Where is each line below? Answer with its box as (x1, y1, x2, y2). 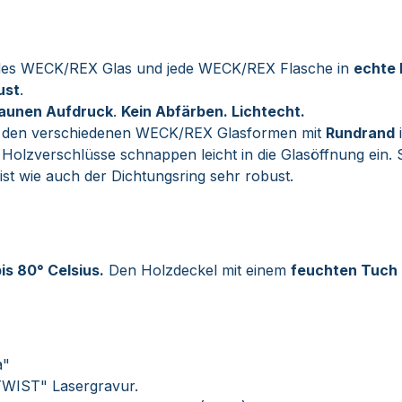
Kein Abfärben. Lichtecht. (121, 102, 305, 120)
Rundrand (326, 124, 395, 142)
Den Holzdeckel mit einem (104, 261, 291, 279)
